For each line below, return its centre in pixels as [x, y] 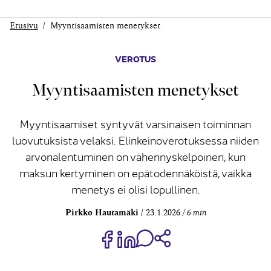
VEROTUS [135, 59]
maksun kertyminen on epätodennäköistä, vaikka [135, 173]
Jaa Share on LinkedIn [177, 234]
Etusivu [24, 26]
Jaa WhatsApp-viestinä [196, 235]
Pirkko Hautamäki [102, 213]
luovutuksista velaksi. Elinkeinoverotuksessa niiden [135, 140]
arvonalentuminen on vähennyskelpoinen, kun [135, 157]
